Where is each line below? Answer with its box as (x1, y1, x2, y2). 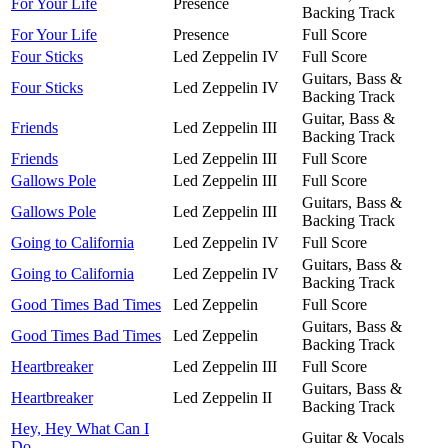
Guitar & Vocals (302, 428, 404, 446)
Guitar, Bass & (302, 109, 395, 127)
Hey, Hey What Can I (11, 419, 149, 437)
